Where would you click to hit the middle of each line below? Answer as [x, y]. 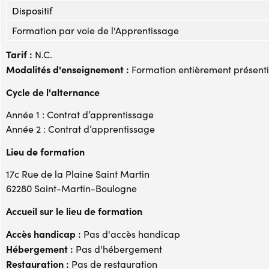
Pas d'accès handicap [131, 234]
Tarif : [19, 54]
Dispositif [32, 10]
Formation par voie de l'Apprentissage [95, 30]
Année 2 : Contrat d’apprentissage [80, 128]
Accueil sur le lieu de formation [74, 210]
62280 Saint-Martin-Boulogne [71, 188]
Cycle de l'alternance [53, 92]
